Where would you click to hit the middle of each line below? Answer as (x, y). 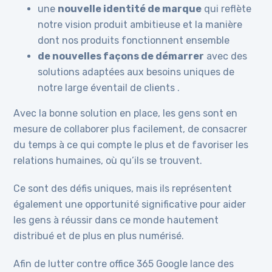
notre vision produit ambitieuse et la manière (140, 25)
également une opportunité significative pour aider (130, 204)
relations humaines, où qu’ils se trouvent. (108, 161)
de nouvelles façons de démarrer (121, 56)
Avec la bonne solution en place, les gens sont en (126, 113)
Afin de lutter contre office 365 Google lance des (124, 264)
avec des (226, 56)
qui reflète (227, 9)
